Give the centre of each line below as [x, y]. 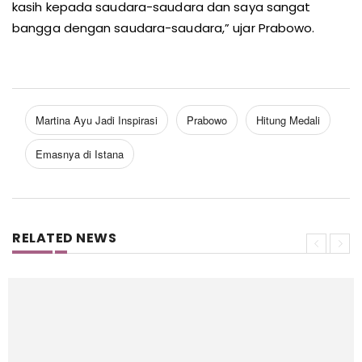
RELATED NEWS [64, 238]
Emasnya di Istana [80, 154]
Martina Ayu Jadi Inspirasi [97, 120]
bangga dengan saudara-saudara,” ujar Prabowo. [164, 28]
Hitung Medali [288, 120]
